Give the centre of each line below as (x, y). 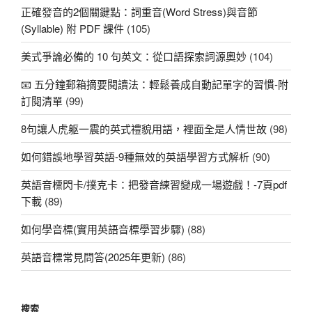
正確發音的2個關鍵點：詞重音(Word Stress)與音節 (139, 11)
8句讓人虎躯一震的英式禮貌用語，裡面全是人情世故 (144, 128)
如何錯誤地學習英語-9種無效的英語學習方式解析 (135, 156)
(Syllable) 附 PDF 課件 (72, 28)
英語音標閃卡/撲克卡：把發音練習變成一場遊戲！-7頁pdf (154, 184)
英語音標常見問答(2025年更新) (93, 256)
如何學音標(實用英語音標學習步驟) (103, 228)
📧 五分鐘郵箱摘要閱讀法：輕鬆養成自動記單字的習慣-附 (155, 84)
